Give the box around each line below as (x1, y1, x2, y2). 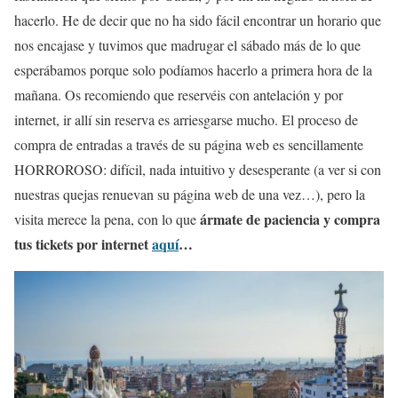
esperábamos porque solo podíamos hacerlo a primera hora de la (14, 60, 372, 80)
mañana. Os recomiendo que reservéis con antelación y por (14, 85, 343, 105)
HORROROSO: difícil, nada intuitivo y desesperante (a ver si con (14, 160, 381, 179)
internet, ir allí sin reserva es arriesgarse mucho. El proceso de (14, 110, 358, 130)
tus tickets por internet (14, 234, 152, 255)
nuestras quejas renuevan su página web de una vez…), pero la (14, 185, 365, 204)
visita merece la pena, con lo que (14, 210, 200, 229)
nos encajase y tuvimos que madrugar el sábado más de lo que (14, 36, 361, 55)
